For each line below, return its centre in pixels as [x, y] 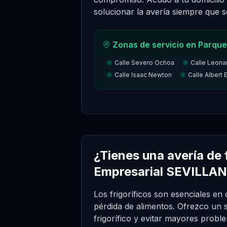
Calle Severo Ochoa [144, 63]
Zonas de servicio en [155, 45]
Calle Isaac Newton [143, 75]
